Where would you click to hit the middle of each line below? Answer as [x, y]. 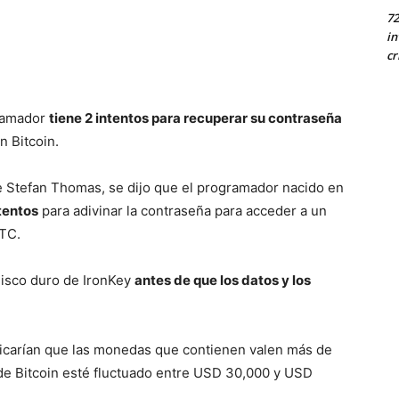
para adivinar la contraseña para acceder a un [183, 210]
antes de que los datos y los [223, 280]
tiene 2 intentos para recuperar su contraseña [195, 118]
